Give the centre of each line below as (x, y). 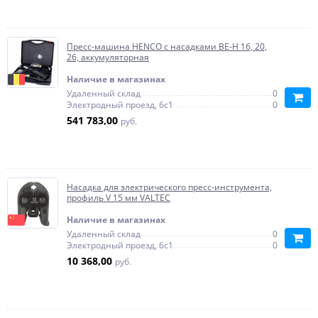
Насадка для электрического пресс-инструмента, (169, 187)
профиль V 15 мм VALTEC (119, 198)
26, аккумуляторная (108, 57)
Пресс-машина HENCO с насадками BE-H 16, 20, (167, 46)
